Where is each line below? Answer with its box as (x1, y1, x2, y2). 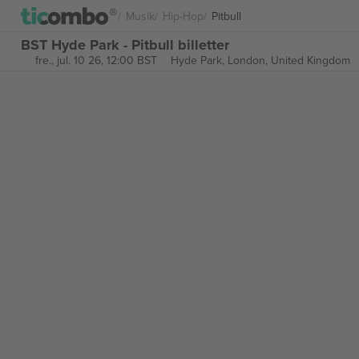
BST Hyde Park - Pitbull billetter (21, 34, 229, 55)
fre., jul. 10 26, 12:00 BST (34, 52, 157, 68)
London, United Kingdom (227, 52, 350, 68)
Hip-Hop (163, 7, 204, 24)
